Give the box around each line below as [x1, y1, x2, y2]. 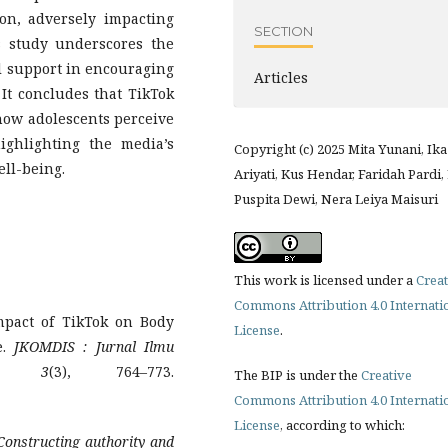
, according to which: [280, 416, 405, 435]
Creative [361, 366, 412, 385]
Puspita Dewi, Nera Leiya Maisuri [234, 190, 438, 209]
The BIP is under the [234, 366, 361, 385]
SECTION [254, 22, 313, 39]
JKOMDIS [14, 336, 76, 356]
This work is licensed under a [234, 271, 416, 290]
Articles [254, 68, 308, 88]
